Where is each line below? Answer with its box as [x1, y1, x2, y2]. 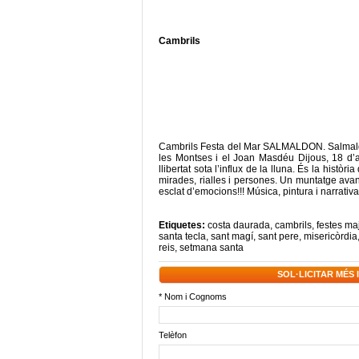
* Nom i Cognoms [159, 292, 227, 301]
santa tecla [159, 231, 206, 242]
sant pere [258, 231, 299, 242]
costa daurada [208, 220, 270, 231]
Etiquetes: [159, 220, 208, 231]
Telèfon [159, 330, 187, 340]
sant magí [211, 231, 253, 242]
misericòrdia [304, 231, 357, 242]
